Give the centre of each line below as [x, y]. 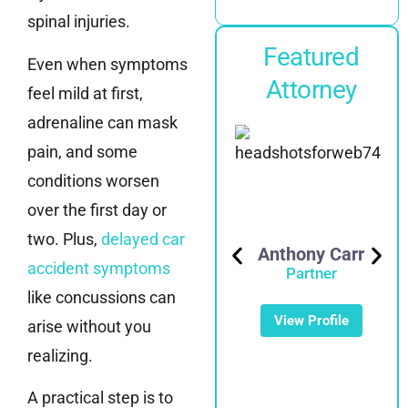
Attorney [311, 89]
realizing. [60, 355]
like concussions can [102, 297]
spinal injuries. [79, 22]
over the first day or [97, 209]
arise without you [89, 326]
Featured [311, 56]
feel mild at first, [85, 93]
